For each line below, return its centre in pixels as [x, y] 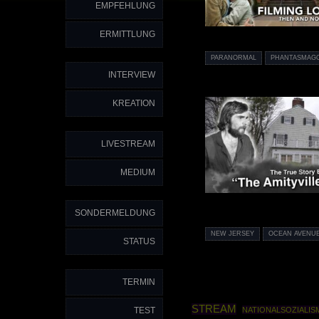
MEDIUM [138, 172]
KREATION [134, 103]
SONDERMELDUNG [115, 213]
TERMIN [139, 282]
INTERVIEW [132, 75]
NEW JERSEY [232, 233]
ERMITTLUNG [127, 34]
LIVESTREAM [128, 144]
